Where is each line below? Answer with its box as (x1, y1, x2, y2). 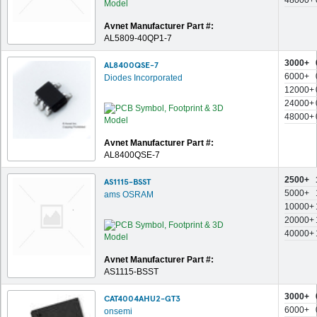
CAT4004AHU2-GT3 (104, 292, 180, 304)
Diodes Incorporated (104, 73, 183, 83)
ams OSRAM (104, 190, 154, 200)
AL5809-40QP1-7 (104, 33, 172, 43)
